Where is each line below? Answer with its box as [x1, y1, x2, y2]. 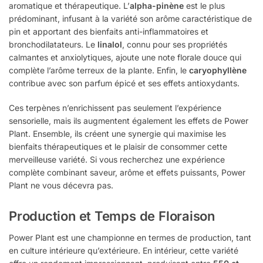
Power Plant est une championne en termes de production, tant [9, 232, 251, 242]
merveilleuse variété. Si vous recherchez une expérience [9, 154, 225, 164]
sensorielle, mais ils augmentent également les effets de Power [9, 115, 248, 126]
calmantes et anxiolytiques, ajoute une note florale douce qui [9, 52, 241, 63]
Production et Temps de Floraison [9, 208, 215, 224]
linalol [97, 39, 122, 50]
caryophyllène [189, 65, 247, 76]
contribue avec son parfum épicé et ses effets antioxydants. [9, 78, 240, 89]
